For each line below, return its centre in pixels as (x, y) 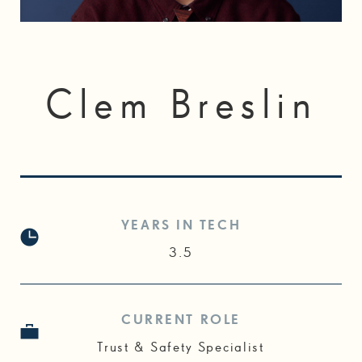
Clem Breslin (181, 107)
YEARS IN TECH (181, 226)
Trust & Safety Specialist (181, 348)
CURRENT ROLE (181, 321)
